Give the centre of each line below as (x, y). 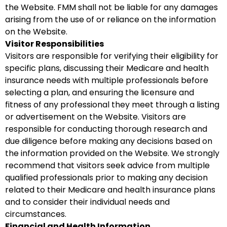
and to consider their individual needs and (87, 202)
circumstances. (36, 214)
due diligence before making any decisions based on (109, 141)
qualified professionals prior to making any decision (106, 178)
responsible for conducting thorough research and (106, 129)
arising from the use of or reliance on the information (110, 20)
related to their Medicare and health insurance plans (110, 190)
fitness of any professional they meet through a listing (112, 105)
